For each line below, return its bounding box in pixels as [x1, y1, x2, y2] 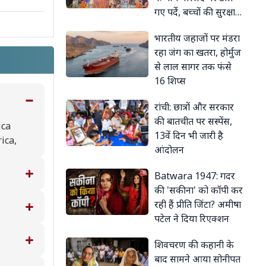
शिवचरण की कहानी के [154, 237, 234, 251]
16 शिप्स [154, 74, 186, 87]
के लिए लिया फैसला [154, 19, 224, 33]
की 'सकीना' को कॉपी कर [154, 183, 243, 197]
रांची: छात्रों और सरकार [154, 100, 234, 113]
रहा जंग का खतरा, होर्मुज [154, 45, 241, 59]
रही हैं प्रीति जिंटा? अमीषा [154, 197, 241, 211]
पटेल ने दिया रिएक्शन [154, 211, 229, 225]
